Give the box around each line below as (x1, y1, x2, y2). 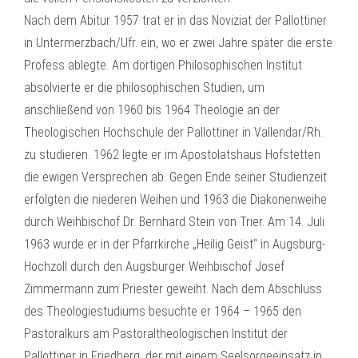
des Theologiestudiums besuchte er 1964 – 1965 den (24, 304, 301, 319)
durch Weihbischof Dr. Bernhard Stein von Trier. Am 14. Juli (24, 214, 324, 229)
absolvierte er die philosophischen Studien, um (24, 80, 265, 95)
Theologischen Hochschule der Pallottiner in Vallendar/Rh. (24, 125, 323, 140)
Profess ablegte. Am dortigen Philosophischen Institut (24, 58, 302, 73)
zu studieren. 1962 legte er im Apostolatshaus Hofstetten (24, 147, 320, 162)
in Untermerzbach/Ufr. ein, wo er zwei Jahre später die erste (24, 35, 332, 50)
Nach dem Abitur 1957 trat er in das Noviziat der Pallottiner (24, 13, 327, 28)
